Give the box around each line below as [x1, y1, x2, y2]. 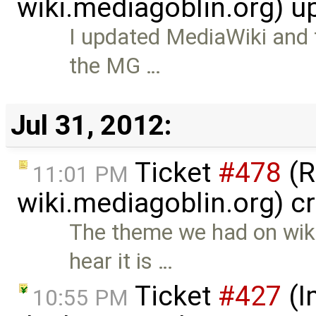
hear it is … [69, 248, 174, 274]
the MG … [69, 52, 162, 79]
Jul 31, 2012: [10, 109, 171, 142]
